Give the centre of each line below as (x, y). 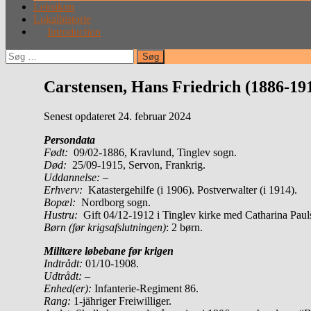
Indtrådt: (63, 263)
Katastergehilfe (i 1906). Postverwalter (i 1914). (193, 190)
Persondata (69, 140)
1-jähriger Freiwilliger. (121, 301)
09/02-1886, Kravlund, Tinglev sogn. (152, 152)
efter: (16, 67)
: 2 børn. (184, 227)
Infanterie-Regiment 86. (145, 288)
